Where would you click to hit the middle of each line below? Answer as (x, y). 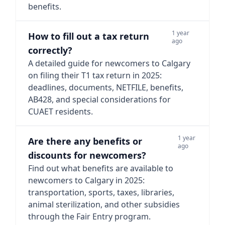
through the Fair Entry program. (89, 216)
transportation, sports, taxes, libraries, (101, 192)
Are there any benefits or (85, 141)
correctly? (50, 50)
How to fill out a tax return (89, 36)
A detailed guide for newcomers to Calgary (109, 63)
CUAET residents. (61, 111)
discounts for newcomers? (87, 155)
